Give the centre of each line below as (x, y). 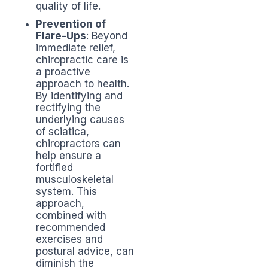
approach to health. (83, 84)
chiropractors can (78, 144)
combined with (71, 216)
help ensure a (68, 156)
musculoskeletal (75, 180)
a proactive (63, 72)
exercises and (69, 240)
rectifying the (68, 108)
